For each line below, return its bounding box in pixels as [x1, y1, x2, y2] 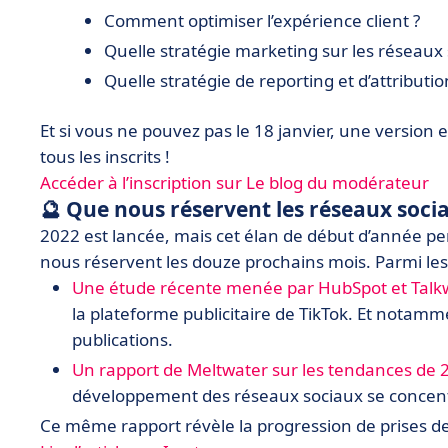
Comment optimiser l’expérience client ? [104, 9, 420, 32]
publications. [72, 328, 173, 351]
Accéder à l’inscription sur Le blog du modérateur [40, 171, 429, 194]
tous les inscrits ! [40, 145, 170, 168]
